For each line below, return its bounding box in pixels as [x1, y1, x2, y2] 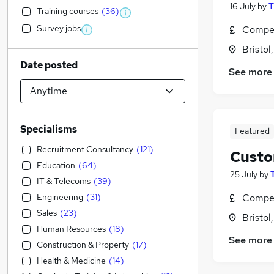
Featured [234, 125, 270, 137]
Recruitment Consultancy [37, 144, 133, 155]
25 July [230, 169, 257, 180]
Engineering [37, 191, 83, 202]
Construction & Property [37, 239, 129, 250]
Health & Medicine [37, 255, 106, 266]
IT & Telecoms [37, 176, 91, 187]
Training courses [37, 6, 98, 17]
